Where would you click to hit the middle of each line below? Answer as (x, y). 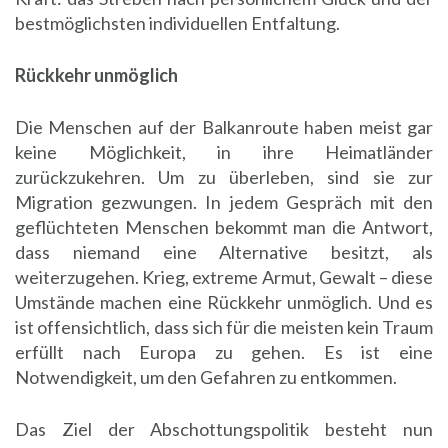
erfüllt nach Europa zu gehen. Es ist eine (224, 352)
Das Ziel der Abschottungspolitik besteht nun (224, 429)
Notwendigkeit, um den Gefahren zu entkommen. (206, 377)
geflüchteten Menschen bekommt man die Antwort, (224, 227)
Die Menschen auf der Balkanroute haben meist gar (224, 127)
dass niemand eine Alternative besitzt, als (224, 252)
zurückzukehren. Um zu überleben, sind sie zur (224, 177)
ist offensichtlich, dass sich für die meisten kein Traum (224, 327)
